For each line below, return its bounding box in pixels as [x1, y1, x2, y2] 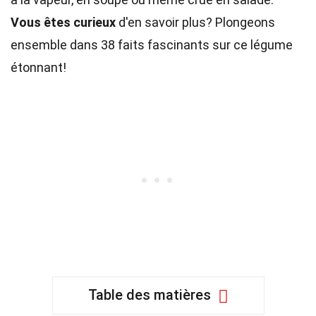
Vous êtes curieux [11, 15, 116, 30]
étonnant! [11, 60, 66, 75]
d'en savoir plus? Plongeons [116, 15, 275, 30]
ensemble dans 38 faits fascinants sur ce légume [11, 37, 293, 52]
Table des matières [87, 286, 211, 303]
